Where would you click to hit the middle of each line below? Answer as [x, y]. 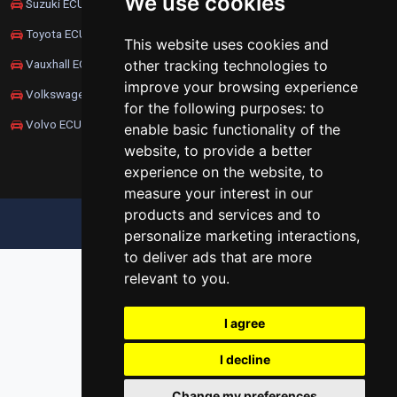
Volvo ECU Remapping [83, 125]
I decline [245, 359]
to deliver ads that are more [218, 257]
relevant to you [175, 278]
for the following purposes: [217, 108]
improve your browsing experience [241, 87]
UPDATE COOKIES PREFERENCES [198, 224]
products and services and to [222, 214]
